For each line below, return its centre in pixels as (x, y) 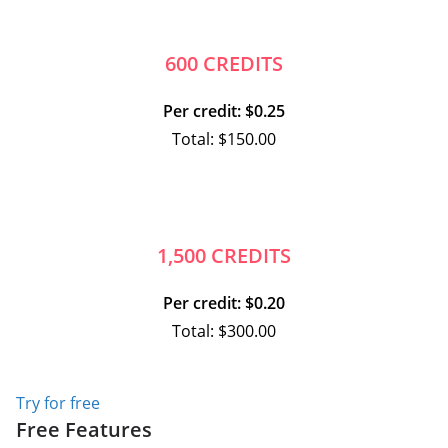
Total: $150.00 (224, 138)
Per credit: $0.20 (224, 302)
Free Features (84, 429)
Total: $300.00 (224, 330)
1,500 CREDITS (224, 255)
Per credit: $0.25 (224, 110)
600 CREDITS (224, 63)
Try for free (58, 402)
